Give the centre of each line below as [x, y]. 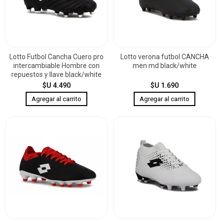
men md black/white [165, 65]
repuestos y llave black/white [56, 74]
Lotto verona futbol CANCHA [165, 56]
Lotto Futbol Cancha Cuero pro [56, 56]
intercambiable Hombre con [56, 65]
